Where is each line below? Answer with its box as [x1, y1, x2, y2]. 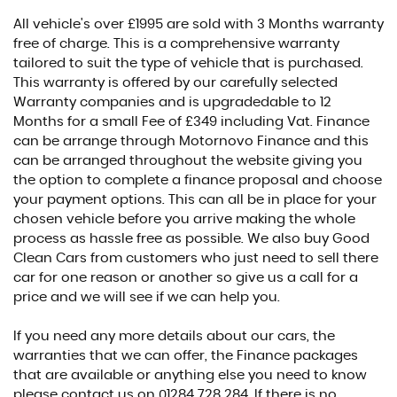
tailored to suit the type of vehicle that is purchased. [13, 56, 363, 70]
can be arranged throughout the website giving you [13, 153, 362, 167]
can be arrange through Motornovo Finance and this [13, 134, 369, 148]
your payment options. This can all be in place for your [13, 192, 377, 206]
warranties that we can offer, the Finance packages [13, 348, 358, 362]
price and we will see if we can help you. [13, 290, 280, 304]
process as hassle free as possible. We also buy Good [13, 231, 370, 245]
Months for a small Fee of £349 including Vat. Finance [13, 114, 370, 128]
